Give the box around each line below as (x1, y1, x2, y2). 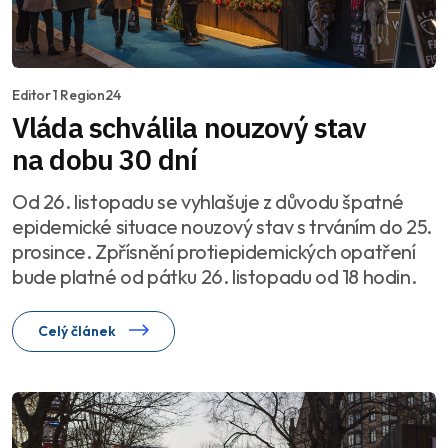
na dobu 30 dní (12, 140, 198, 178)
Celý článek (38, 321, 119, 340)
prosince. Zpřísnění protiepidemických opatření (12, 238, 416, 264)
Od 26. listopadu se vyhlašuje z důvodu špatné (12, 188, 404, 214)
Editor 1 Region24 (12, 85, 121, 104)
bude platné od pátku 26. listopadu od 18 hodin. (12, 263, 417, 289)
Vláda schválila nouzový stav (12, 108, 367, 146)
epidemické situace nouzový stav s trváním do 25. (12, 213, 432, 239)
